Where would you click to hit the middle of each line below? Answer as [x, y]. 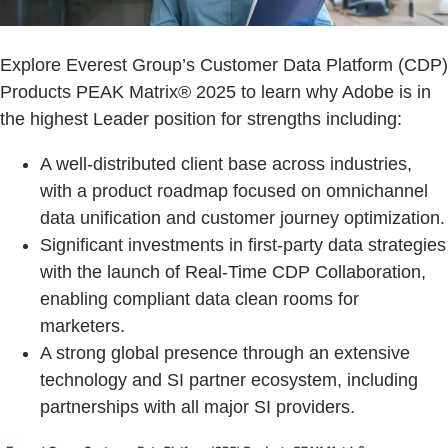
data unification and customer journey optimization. [242, 217]
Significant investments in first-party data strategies [243, 244]
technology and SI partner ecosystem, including [229, 379]
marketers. [82, 325]
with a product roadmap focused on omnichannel [234, 190]
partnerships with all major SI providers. [197, 406]
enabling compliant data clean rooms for [199, 298]
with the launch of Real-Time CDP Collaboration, [233, 271]
